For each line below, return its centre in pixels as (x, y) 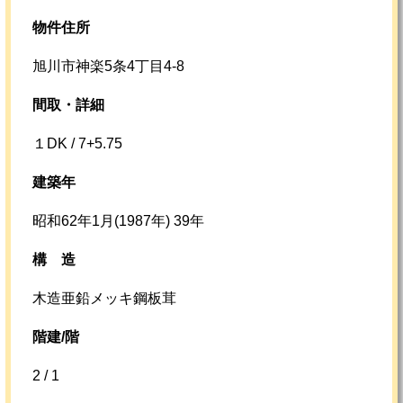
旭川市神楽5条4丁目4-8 (108, 66)
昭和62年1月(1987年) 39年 (118, 220)
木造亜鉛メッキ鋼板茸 (104, 298)
